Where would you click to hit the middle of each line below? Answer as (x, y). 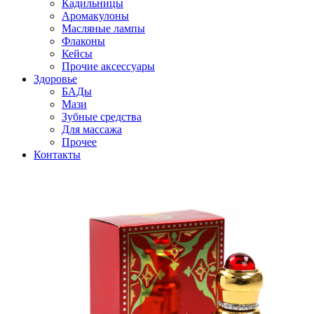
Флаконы (83, 41)
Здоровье (55, 78)
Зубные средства (102, 116)
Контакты (57, 154)
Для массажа (92, 129)
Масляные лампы (103, 28)
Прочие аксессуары (108, 66)
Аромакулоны (95, 15)
